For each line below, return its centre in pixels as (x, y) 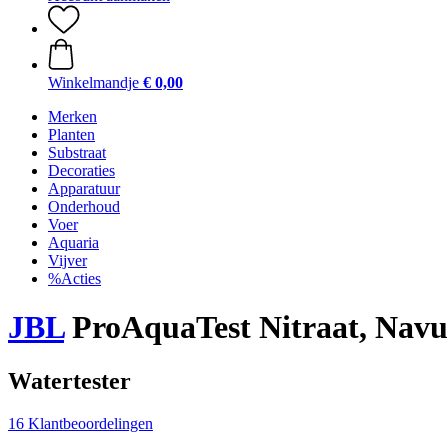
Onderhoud (84, 206)
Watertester (69, 380)
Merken (72, 116)
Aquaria (73, 242)
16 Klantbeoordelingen (80, 423)
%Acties (74, 278)
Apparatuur (84, 188)
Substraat (77, 152)
